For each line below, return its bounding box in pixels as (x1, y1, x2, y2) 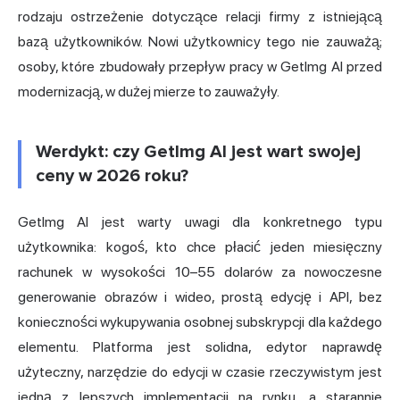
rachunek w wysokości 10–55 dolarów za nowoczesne (18, 262, 382, 280)
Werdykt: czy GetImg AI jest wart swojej (36, 140, 361, 162)
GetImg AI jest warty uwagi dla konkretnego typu (18, 212, 382, 230)
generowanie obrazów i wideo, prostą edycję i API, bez (18, 287, 382, 305)
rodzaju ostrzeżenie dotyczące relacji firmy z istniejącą (18, 7, 382, 25)
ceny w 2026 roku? (36, 164, 188, 187)
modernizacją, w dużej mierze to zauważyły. (18, 82, 279, 100)
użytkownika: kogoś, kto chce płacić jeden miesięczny (18, 237, 382, 255)
